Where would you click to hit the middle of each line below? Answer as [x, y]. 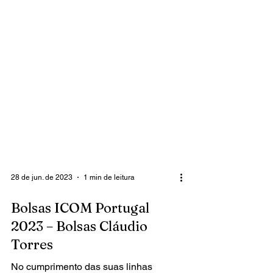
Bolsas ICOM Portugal [80, 252]
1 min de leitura [109, 221]
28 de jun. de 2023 [42, 221]
